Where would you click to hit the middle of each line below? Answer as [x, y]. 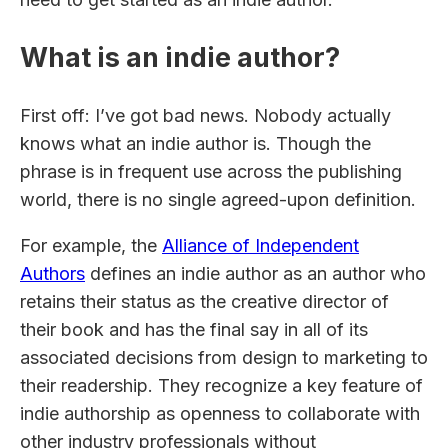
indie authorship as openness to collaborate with [220, 413]
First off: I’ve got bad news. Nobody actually [205, 115]
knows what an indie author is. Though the [195, 143]
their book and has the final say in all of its [194, 329]
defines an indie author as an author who [255, 273]
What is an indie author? [180, 58]
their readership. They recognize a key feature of [221, 385]
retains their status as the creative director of [204, 301]
